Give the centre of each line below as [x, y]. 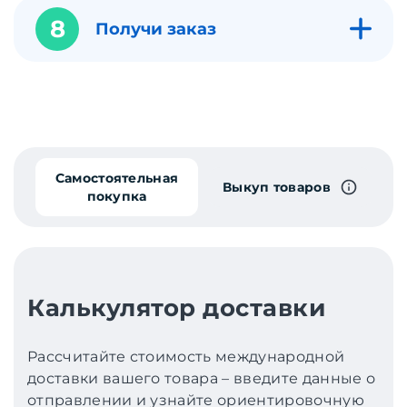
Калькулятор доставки [177, 308]
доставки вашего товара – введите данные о [202, 378]
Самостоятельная [117, 178]
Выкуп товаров [277, 187]
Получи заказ [156, 29]
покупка [117, 196]
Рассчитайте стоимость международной [186, 356]
